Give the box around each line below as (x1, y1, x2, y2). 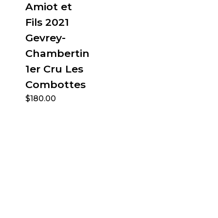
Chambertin (25, 47, 90, 59)
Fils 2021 (25, 16, 69, 28)
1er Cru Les (25, 62, 83, 75)
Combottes (25, 78, 86, 91)
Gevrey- (25, 31, 66, 44)
